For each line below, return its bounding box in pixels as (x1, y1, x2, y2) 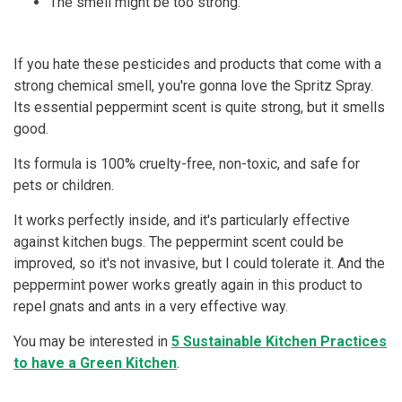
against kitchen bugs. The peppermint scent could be (13, 233, 344, 251)
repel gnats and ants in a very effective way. (13, 298, 288, 316)
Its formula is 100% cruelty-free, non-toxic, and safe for (13, 155, 360, 173)
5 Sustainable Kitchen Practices (171, 333, 387, 351)
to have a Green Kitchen (13, 354, 177, 372)
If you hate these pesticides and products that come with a (13, 56, 381, 74)
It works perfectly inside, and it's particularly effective (13, 212, 350, 230)
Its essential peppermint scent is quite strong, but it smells (13, 99, 385, 117)
